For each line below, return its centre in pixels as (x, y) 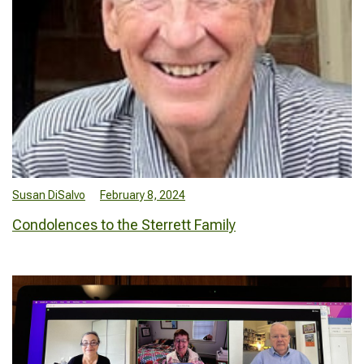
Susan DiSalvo (49, 195)
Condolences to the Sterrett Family (124, 225)
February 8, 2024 (143, 195)
